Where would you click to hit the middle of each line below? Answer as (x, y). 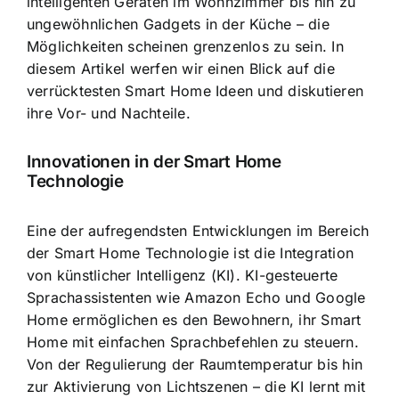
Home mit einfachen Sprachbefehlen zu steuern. (193, 342)
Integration (317, 252)
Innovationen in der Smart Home (154, 162)
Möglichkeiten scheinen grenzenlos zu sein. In (185, 46)
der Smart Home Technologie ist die (154, 252)
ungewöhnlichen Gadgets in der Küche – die (178, 24)
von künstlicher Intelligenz (117, 275)
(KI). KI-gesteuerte (272, 275)
